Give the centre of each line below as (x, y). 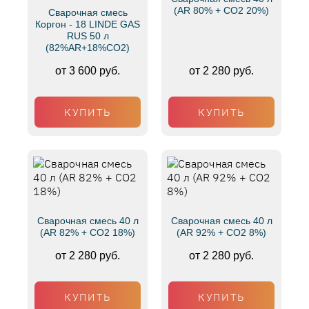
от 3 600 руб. (88, 71)
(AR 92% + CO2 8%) (221, 232)
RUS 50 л (88, 36)
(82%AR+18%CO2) (88, 48)
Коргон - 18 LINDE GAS (88, 24)
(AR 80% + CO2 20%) (221, 10)
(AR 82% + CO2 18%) (88, 232)
